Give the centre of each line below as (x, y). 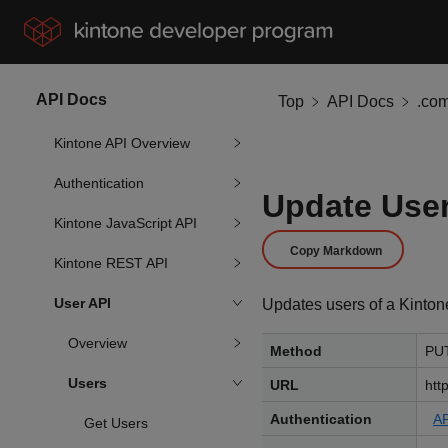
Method (296, 351)
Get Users (116, 422)
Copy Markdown (336, 251)
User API (82, 302)
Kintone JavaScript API (125, 222)
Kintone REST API (111, 262)
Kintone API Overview (122, 142)
